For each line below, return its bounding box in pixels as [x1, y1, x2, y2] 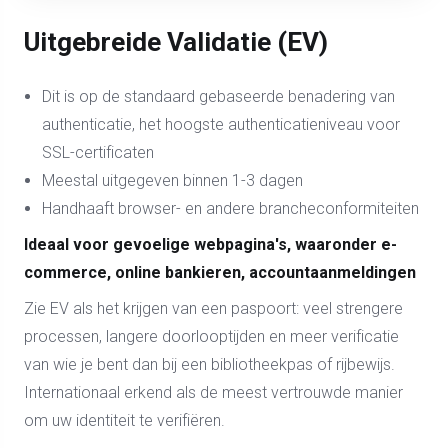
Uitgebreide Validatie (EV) [24, 27, 328, 57]
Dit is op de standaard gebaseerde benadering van [42, 87, 395, 106]
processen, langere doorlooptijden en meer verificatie [24, 327, 399, 346]
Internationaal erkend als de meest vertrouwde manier [24, 383, 403, 402]
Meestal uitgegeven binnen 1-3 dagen [42, 171, 303, 190]
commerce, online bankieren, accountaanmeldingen [24, 263, 416, 282]
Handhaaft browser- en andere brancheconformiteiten [42, 199, 419, 218]
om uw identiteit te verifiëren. [24, 411, 225, 430]
